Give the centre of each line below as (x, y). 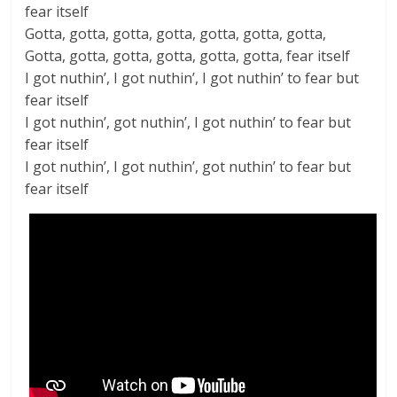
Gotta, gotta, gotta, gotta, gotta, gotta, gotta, (176, 34)
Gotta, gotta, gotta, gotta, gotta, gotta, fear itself (188, 56)
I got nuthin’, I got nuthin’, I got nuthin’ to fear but (192, 78)
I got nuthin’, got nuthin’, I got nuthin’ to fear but (188, 122)
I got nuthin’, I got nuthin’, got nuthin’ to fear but (188, 167)
